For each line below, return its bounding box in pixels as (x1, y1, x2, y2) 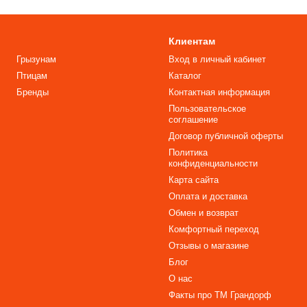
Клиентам (168, 36, 215, 47)
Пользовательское (168, 103, 246, 114)
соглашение (168, 114, 218, 125)
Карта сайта (168, 175, 219, 185)
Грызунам (16, 54, 56, 64)
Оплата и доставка (168, 191, 247, 201)
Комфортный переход (168, 224, 259, 234)
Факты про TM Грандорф (168, 290, 271, 300)
